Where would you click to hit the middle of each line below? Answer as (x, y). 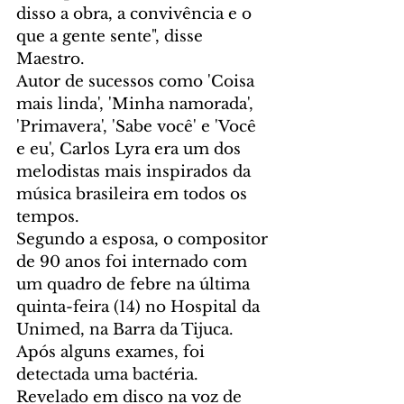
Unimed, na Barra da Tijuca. (127, 330)
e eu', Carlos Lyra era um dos (131, 150)
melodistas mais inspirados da (136, 172)
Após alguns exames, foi (113, 353)
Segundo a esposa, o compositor (144, 240)
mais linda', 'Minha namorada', (137, 105)
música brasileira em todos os (134, 195)
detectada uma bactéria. (107, 375)
